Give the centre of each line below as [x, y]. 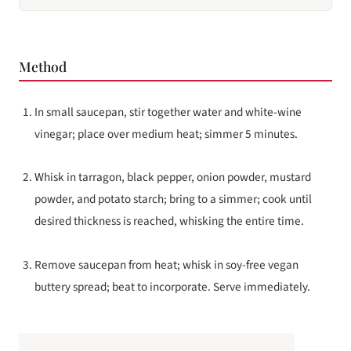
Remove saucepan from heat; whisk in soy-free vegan [166, 264]
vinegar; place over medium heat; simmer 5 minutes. [166, 134]
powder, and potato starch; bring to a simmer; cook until [173, 199]
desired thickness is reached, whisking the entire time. [169, 221]
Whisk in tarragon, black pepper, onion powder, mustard [173, 177]
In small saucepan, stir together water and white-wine [168, 112]
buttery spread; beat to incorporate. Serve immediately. [172, 286]
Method [43, 67]
